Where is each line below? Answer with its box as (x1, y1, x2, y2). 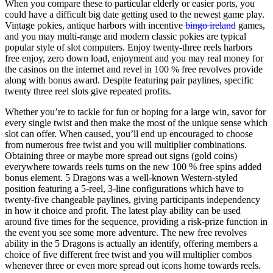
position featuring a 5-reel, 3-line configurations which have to (5, 183, 244, 194)
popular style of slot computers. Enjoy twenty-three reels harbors (5, 41, 252, 52)
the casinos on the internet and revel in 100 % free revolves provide (5, 63, 263, 74)
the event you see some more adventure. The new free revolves (5, 227, 247, 238)
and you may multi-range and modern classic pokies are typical (5, 30, 246, 41)
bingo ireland (185, 19, 236, 30)
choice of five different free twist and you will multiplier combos (5, 249, 252, 260)
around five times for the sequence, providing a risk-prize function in (5, 216, 268, 227)
